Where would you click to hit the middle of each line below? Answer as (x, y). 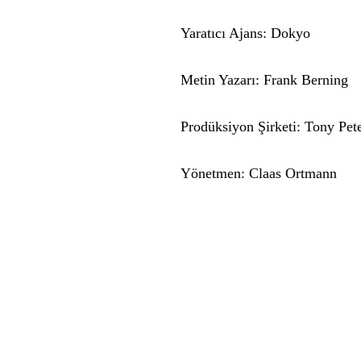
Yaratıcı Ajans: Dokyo (246, 33)
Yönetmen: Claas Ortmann (259, 173)
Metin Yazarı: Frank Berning (265, 80)
